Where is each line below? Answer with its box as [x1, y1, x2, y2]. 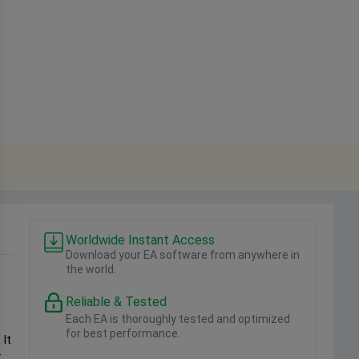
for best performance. [66, 327, 180, 340]
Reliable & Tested [66, 294, 167, 309]
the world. [66, 263, 116, 276]
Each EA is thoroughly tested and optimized [66, 313, 290, 325]
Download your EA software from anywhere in [66, 248, 300, 261]
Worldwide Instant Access [66, 232, 215, 248]
